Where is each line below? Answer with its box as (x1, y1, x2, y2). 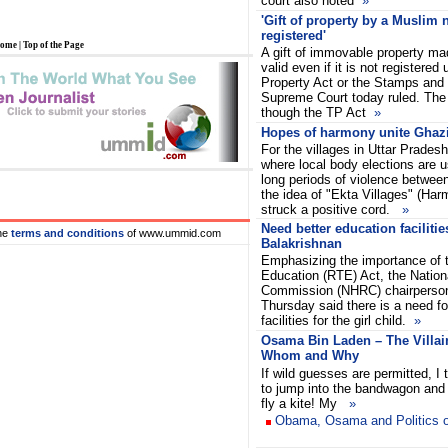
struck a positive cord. (261, 202, 402, 217)
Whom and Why (261, 348, 359, 363)
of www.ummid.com (127, 227, 221, 239)
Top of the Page (23, 40, 84, 50)
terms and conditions (11, 227, 124, 239)
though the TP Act (261, 105, 374, 120)
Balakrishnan (261, 236, 342, 251)
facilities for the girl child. (261, 313, 414, 328)
